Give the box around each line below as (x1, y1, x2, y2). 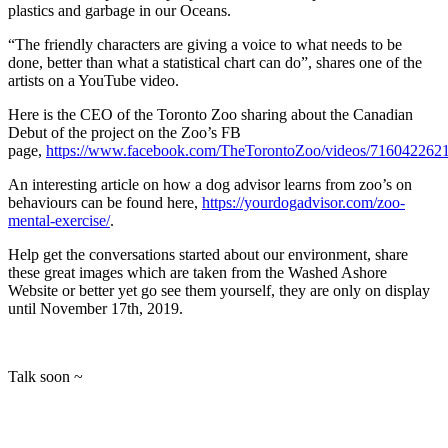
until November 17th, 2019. (8, 299, 183, 317)
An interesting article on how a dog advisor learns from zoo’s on (8, 175, 412, 193)
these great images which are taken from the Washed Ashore (8, 263, 387, 281)
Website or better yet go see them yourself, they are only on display (8, 281, 430, 299)
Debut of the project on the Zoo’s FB (8, 123, 241, 141)
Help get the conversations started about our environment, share (8, 245, 408, 263)
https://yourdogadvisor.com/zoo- (202, 193, 405, 211)
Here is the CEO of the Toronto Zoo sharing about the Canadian (8, 105, 413, 123)
